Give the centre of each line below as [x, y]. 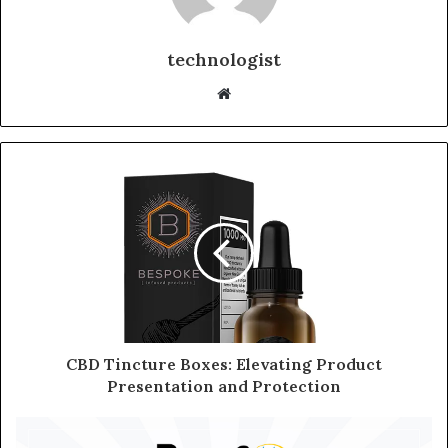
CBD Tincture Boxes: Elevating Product [224, 363]
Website [258, 92]
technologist [224, 59]
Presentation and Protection [224, 385]
